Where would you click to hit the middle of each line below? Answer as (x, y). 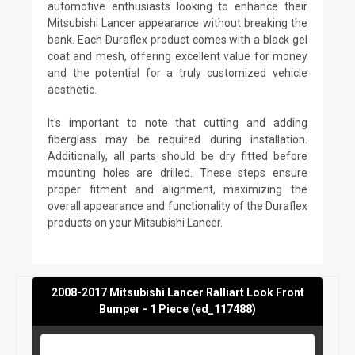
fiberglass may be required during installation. (177, 139)
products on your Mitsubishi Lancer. (135, 222)
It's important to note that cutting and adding (177, 122)
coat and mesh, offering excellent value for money (177, 56)
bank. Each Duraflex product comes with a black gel (177, 39)
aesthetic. (72, 89)
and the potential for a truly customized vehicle (177, 73)
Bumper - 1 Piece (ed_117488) (177, 309)
